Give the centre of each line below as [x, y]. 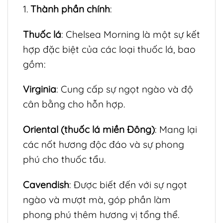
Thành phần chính [70, 9]
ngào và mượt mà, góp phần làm [97, 199]
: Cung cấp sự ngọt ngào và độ [125, 89]
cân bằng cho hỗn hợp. [74, 104]
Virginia [40, 89]
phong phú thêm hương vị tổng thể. [101, 214]
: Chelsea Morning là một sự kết [131, 34]
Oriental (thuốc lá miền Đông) [89, 130]
